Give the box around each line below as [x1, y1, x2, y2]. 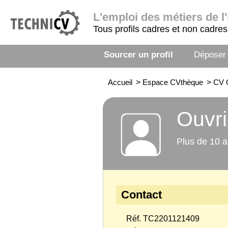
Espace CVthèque [142, 78, 203, 87]
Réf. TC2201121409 [126, 214, 199, 223]
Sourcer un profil [104, 50, 173, 60]
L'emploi [93, 11, 141, 23]
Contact [121, 188, 162, 201]
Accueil [108, 78, 132, 87]
